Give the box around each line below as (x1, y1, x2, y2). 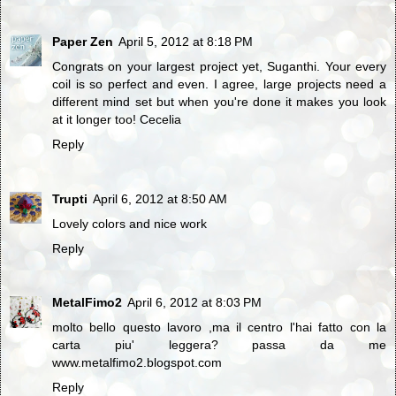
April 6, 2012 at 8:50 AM (93, 191, 227, 206)
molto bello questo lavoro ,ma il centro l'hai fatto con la (52, 320, 386, 335)
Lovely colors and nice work (52, 216, 207, 231)
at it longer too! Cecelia (52, 111, 181, 126)
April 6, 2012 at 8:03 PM (127, 295, 262, 310)
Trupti (52, 191, 88, 206)
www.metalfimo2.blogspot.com (52, 355, 222, 370)
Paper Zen (52, 34, 113, 49)
